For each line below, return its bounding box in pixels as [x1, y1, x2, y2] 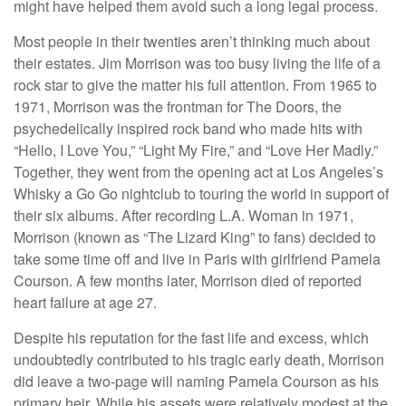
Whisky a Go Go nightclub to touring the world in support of [14, 183, 389, 205]
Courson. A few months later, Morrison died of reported [14, 270, 362, 292]
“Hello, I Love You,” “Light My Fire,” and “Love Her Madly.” [14, 140, 378, 161]
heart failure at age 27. [14, 292, 157, 314]
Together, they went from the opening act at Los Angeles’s [14, 161, 383, 183]
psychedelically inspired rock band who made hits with [14, 118, 362, 140]
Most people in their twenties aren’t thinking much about [14, 31, 370, 53]
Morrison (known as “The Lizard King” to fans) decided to [14, 227, 376, 248]
